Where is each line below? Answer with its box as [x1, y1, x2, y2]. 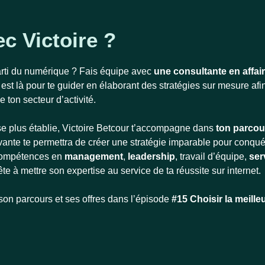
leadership [128, 151, 175, 161]
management [64, 151, 123, 161]
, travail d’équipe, [175, 151, 249, 161]
